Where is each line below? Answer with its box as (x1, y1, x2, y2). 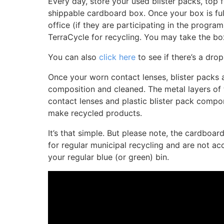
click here (99, 52, 135, 62)
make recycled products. (48, 108, 142, 118)
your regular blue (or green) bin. (48, 152, 169, 162)
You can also (48, 52, 99, 62)
